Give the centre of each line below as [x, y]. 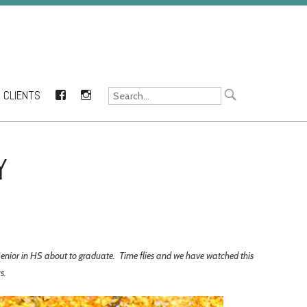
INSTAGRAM [117, 97]
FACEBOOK [89, 97]
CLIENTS [22, 95]
